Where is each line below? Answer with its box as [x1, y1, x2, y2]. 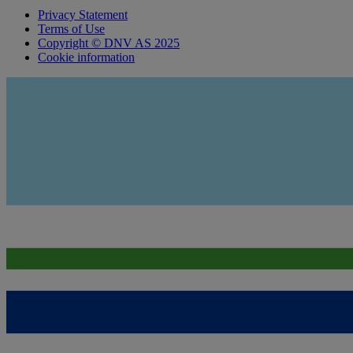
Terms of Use [38, 21, 105, 35]
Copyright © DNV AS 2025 [38, 35, 180, 50]
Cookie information [38, 50, 135, 64]
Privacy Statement [38, 7, 128, 21]
